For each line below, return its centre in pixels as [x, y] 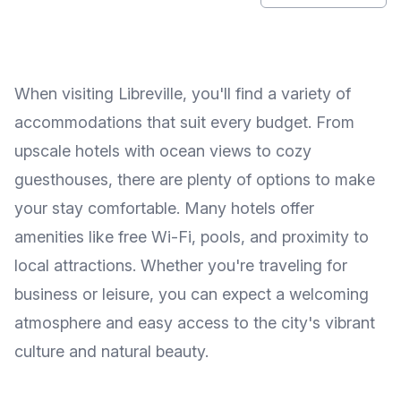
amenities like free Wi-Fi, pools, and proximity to [192, 237]
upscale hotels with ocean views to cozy [163, 151]
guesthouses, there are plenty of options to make [195, 179]
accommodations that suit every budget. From [184, 122]
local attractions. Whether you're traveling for [181, 265]
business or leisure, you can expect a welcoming [192, 294]
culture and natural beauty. [111, 351]
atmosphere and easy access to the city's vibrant [195, 323]
